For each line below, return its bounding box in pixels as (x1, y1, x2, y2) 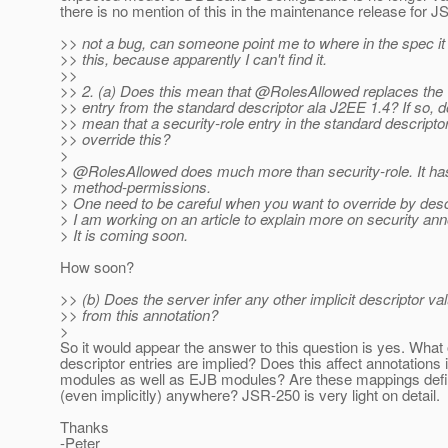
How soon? (60, 256, 134, 278)
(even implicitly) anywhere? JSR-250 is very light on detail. (60, 384, 440, 406)
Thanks (60, 416, 109, 438)
